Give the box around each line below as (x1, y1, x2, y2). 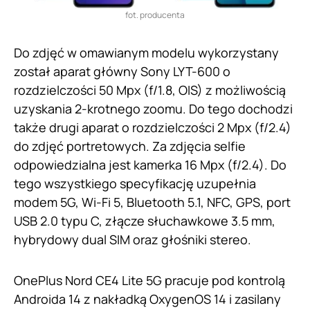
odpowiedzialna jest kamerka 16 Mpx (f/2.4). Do (14, 156, 286, 173)
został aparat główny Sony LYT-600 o (14, 62, 230, 80)
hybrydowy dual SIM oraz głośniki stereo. (14, 230, 254, 248)
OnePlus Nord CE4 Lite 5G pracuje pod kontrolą (14, 271, 285, 289)
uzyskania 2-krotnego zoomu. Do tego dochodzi (14, 100, 293, 117)
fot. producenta (125, 8, 185, 21)
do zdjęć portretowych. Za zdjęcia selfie (14, 137, 246, 154)
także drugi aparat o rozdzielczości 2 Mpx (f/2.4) (14, 118, 291, 136)
